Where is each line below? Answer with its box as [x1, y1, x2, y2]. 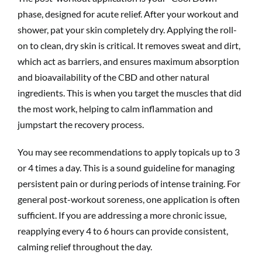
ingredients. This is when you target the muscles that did [18, 87, 242, 98]
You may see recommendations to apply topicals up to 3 [18, 146, 240, 157]
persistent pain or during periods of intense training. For [18, 177, 240, 189]
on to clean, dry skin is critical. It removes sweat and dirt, [18, 39, 240, 51]
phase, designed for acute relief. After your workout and [18, 8, 239, 19]
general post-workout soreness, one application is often [18, 193, 240, 205]
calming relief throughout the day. [18, 240, 152, 252]
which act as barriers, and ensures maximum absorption [18, 55, 239, 67]
